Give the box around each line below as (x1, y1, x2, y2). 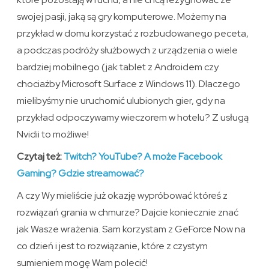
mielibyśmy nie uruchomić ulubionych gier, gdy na (17, 94, 226, 107)
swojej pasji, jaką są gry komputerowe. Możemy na (17, 10, 227, 23)
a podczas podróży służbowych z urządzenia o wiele (17, 44, 238, 57)
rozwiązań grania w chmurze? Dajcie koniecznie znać (17, 206, 239, 219)
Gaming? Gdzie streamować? (17, 167, 145, 180)
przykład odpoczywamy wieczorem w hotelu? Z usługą (17, 111, 249, 124)
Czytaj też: (17, 150, 64, 163)
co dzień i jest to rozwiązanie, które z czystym (17, 240, 208, 253)
